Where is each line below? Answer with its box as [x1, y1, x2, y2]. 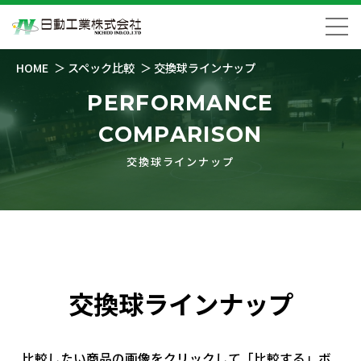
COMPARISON [98, 121, 263, 147]
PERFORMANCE [87, 89, 274, 116]
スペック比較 [68, 59, 135, 76]
